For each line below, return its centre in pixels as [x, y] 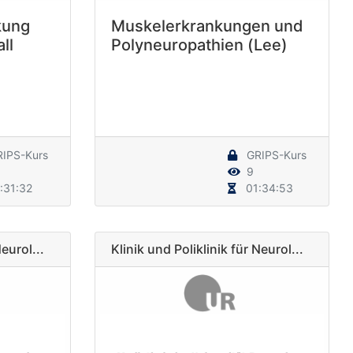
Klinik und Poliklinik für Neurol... [207, 249]
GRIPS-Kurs [275, 154]
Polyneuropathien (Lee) [199, 45]
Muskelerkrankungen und [207, 26]
